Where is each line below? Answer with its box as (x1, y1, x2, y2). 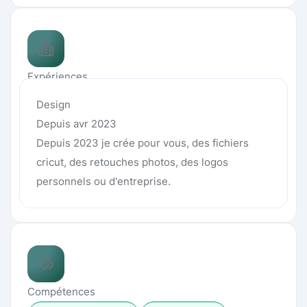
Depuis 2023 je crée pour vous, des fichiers (36, 136, 249, 149)
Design (36, 98, 71, 111)
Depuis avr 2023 (36, 117, 116, 130)
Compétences (27, 285, 95, 298)
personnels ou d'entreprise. (36, 175, 171, 188)
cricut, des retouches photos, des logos (36, 156, 228, 169)
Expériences (27, 70, 88, 83)
